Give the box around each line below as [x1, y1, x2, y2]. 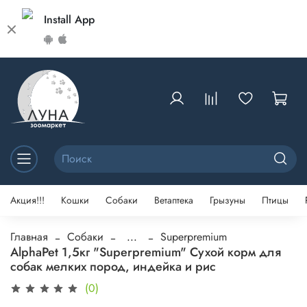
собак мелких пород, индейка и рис [10, 257, 216, 275]
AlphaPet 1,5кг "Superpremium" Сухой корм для [10, 243, 281, 261]
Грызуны [210, 193, 245, 208]
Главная [10, 228, 48, 245]
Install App [44, 11, 95, 27]
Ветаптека [154, 193, 193, 208]
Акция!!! [10, 193, 45, 208]
